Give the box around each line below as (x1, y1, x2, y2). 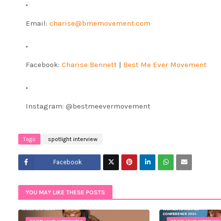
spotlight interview (48, 135, 98, 143)
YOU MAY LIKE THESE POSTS (26, 188, 105, 196)
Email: (26, 18, 49, 28)
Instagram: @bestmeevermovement (26, 101, 150, 110)
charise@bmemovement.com (49, 18, 150, 28)
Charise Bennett (62, 60, 117, 69)
